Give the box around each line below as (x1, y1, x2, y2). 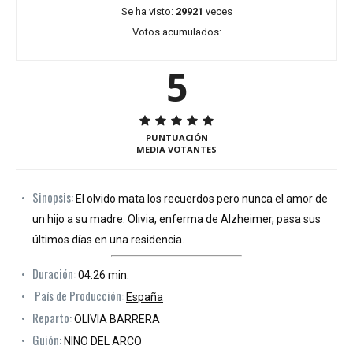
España (126, 290, 163, 303)
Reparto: (32, 308, 72, 326)
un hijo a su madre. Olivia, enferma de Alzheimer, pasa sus (32, 212, 321, 225)
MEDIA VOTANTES (136, 143, 217, 155)
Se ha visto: (121, 5, 176, 17)
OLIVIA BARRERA (72, 312, 160, 325)
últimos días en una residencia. (32, 232, 184, 246)
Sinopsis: (32, 188, 73, 206)
